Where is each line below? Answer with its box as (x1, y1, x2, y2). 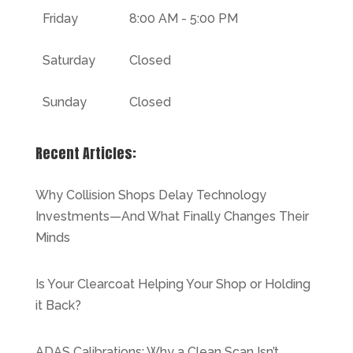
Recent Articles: (35, 142, 136, 164)
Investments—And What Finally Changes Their (35, 208, 309, 224)
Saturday (43, 52, 96, 68)
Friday (43, 10, 79, 26)
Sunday (43, 94, 87, 110)
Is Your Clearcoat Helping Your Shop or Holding (35, 276, 310, 292)
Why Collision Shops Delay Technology (35, 187, 266, 203)
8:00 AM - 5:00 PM (129, 10, 239, 26)
